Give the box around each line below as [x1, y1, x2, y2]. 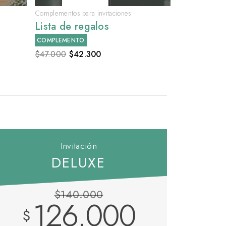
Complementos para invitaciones [35, 8, 132, 19]
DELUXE [51, 152, 106, 174]
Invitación [60, 139, 97, 153]
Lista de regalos [35, 19, 109, 34]
